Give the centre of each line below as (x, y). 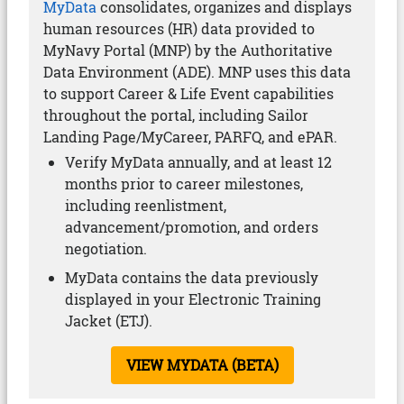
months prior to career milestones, (184, 184)
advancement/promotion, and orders (192, 227)
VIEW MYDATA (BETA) (202, 365)
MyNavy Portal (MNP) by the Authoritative (188, 50)
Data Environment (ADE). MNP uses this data (197, 72)
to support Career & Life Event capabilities (188, 93)
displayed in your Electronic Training (193, 299)
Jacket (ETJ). (109, 321)
